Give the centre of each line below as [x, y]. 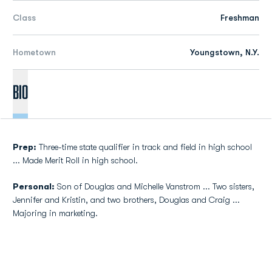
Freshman [240, 18]
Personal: [34, 186]
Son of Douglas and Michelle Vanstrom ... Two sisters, [155, 186]
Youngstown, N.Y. [225, 52]
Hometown [34, 52]
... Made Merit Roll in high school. [75, 160]
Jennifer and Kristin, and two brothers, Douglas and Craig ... [126, 200]
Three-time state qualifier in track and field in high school [144, 147]
